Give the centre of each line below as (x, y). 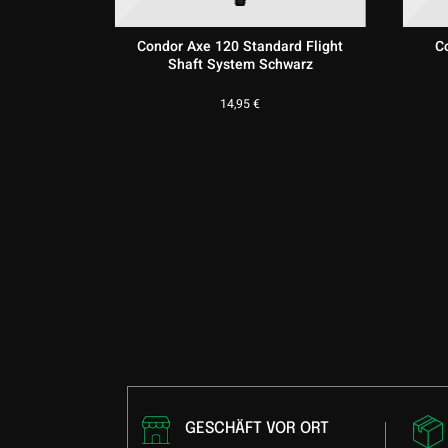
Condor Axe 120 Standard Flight (240, 47)
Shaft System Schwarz (240, 65)
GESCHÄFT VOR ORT (256, 429)
